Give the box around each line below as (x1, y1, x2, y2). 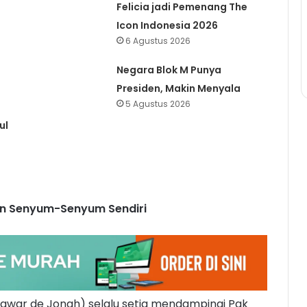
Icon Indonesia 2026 (116, 18, 218, 32)
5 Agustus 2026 (125, 97, 191, 110)
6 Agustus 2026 (125, 34, 191, 47)
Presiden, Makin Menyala (116, 81, 241, 95)
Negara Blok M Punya (116, 62, 221, 77)
